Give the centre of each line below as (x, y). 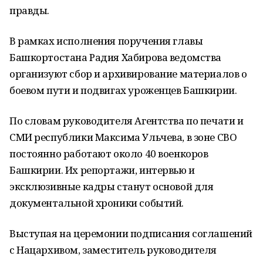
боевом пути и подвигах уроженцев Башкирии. (123, 90)
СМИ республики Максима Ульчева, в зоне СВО (123, 137)
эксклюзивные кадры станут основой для (112, 186)
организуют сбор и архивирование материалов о (128, 74)
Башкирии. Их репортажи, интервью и (102, 170)
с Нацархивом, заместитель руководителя (113, 250)
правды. (30, 10)
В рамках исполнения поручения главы (106, 41)
